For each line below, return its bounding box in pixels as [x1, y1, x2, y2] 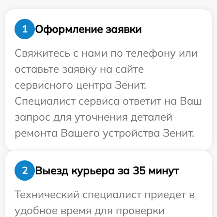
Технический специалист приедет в [15, 187, 195, 201]
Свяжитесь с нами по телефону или [15, 46, 198, 60]
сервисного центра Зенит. [15, 78, 146, 92]
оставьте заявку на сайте [15, 62, 144, 76]
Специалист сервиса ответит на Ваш [15, 94, 202, 108]
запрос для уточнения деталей [15, 110, 172, 124]
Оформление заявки [35, 22, 141, 36]
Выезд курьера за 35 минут [35, 163, 179, 177]
